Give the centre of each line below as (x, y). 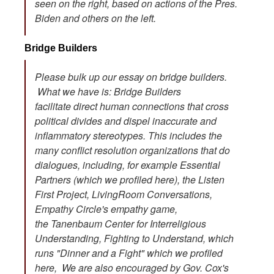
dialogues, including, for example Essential (128, 165)
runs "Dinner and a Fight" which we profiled (129, 253)
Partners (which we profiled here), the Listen (130, 179)
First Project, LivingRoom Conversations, (124, 194)
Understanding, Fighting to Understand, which (134, 238)
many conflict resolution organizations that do (132, 150)
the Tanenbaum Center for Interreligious (120, 223)
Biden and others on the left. (95, 18)
